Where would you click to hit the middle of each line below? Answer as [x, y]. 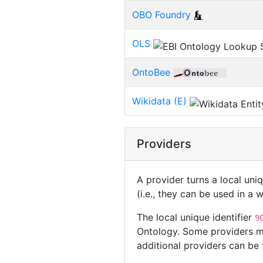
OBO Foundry [161, 14]
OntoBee [151, 72]
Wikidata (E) [159, 101]
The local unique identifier [196, 217]
